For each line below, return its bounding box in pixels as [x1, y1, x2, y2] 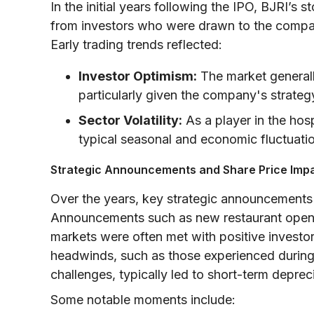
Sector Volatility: [78, 112, 182, 128]
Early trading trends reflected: [50, 36, 222, 52]
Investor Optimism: [78, 68, 197, 83]
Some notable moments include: [50, 292, 235, 307]
